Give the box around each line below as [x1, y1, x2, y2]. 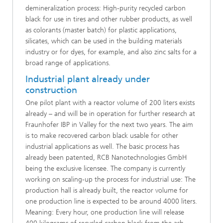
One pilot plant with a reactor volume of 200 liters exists [25, 99, 195, 108]
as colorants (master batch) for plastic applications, [25, 25, 177, 34]
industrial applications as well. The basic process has [25, 142, 179, 151]
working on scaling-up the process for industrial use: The [25, 175, 196, 184]
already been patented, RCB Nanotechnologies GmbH [25, 153, 187, 162]
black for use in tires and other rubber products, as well [25, 14, 192, 23]
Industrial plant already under [25, 73, 150, 85]
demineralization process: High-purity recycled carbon [25, 3, 186, 12]
